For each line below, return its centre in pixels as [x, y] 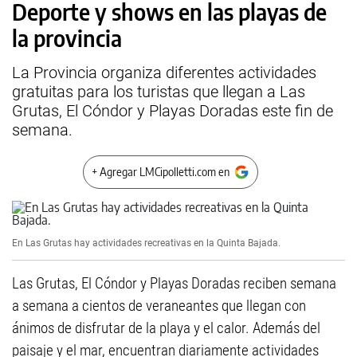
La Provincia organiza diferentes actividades [164, 73]
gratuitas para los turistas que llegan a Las [159, 92]
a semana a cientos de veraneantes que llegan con [159, 306]
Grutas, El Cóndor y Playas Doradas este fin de [173, 111]
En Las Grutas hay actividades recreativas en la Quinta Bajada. [146, 243]
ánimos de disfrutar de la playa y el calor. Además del [166, 328]
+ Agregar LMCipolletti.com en [161, 172]
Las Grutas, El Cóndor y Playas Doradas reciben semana [174, 283]
